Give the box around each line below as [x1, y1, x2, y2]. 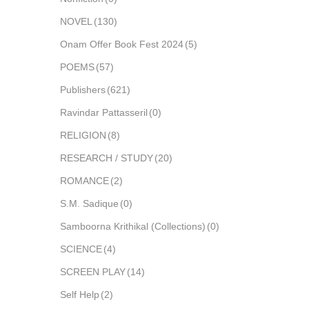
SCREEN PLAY [60, 266, 126, 277]
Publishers [60, 84, 106, 95]
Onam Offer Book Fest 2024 [60, 39, 183, 50]
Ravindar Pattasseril [60, 107, 148, 118]
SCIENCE [60, 243, 102, 255]
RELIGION [60, 130, 106, 141]
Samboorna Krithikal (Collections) [60, 221, 206, 232]
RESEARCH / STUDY [60, 152, 153, 163]
